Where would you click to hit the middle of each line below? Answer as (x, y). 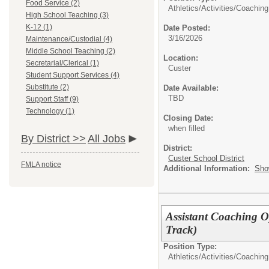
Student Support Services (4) (73, 75)
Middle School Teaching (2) (71, 51)
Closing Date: (188, 118)
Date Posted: (187, 28)
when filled (186, 128)
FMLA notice (41, 165)
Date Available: (191, 88)
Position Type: (190, 246)
